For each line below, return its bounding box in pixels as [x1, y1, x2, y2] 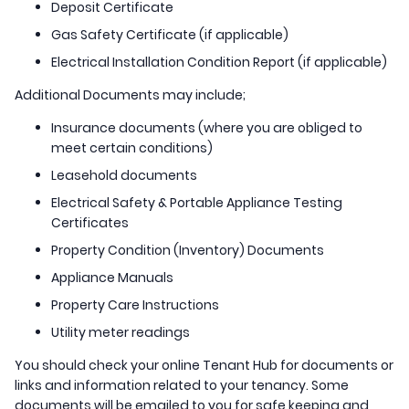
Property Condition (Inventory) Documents [51, 241, 327, 260]
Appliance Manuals [51, 268, 176, 288]
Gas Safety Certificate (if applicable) [51, 26, 288, 45]
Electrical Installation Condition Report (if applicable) [51, 53, 387, 72]
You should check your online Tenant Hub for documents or [15, 356, 393, 375]
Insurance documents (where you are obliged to [51, 119, 362, 138]
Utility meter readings [51, 323, 190, 342]
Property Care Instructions [51, 296, 219, 315]
